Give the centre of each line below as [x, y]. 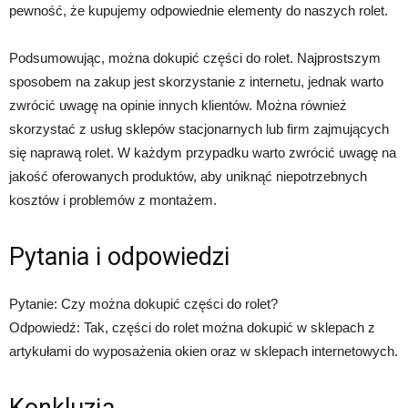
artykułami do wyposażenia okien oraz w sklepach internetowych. [204, 351]
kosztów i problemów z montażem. [113, 200]
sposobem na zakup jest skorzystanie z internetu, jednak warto [196, 82]
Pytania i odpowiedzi [119, 257]
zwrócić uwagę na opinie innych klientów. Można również [178, 105]
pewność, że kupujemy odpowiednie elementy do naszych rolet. [199, 10]
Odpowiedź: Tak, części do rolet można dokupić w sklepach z [192, 327]
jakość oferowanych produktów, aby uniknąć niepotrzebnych [188, 176]
